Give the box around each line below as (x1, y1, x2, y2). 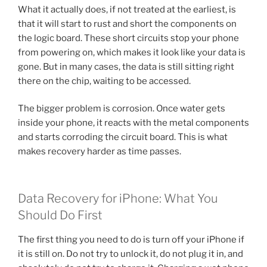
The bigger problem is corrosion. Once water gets (18, 103, 225, 114)
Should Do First (18, 207, 103, 222)
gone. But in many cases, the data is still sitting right (18, 61, 234, 72)
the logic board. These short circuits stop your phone (18, 32, 239, 44)
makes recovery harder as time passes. (18, 146, 181, 157)
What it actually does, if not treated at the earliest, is (18, 4, 236, 15)
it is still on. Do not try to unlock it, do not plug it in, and (18, 248, 243, 259)
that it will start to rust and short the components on (18, 18, 237, 29)
